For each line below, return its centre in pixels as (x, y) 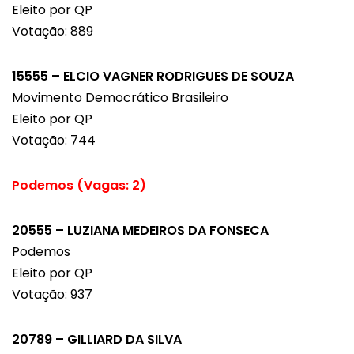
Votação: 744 (54, 141)
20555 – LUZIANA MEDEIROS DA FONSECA (140, 231)
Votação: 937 (52, 295)
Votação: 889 (53, 32)
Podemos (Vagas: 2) (79, 186)
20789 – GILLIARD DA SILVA (97, 340)
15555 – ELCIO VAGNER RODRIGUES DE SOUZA (153, 77)
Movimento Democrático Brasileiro (120, 98)
